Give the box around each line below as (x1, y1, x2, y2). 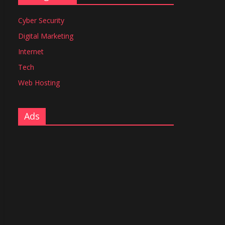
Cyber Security (18, 16, 64, 26)
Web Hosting (18, 78, 60, 88)
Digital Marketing (18, 31, 73, 41)
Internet (18, 47, 44, 57)
